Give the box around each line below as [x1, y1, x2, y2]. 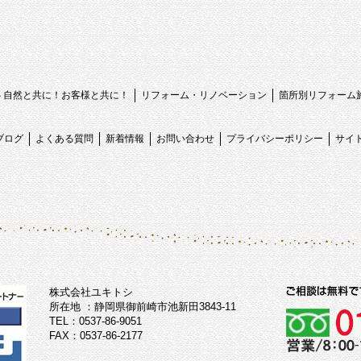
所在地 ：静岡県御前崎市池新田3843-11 [49, 301, 236, 313]
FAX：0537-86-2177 [49, 330, 143, 342]
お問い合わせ [156, 133, 214, 144]
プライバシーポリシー [226, 133, 323, 144]
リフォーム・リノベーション [140, 89, 267, 101]
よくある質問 [35, 133, 93, 144]
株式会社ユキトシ [49, 286, 133, 298]
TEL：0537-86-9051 [49, 315, 142, 327]
